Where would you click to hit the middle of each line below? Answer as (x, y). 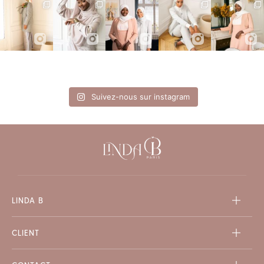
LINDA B (28, 200)
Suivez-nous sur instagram (141, 97)
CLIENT (26, 232)
